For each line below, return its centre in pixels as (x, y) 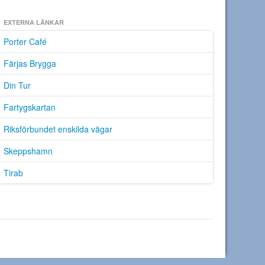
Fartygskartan (30, 107)
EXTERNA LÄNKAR (34, 22)
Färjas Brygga (30, 63)
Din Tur (17, 85)
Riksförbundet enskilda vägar (58, 129)
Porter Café (25, 41)
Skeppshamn (28, 151)
